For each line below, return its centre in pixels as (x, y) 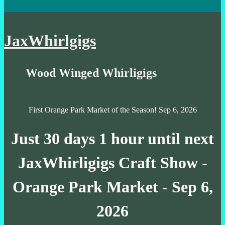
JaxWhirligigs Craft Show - (113, 163)
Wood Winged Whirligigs (91, 73)
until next (179, 139)
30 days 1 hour (94, 139)
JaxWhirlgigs (50, 41)
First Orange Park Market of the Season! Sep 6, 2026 (113, 109)
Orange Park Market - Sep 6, (113, 187)
